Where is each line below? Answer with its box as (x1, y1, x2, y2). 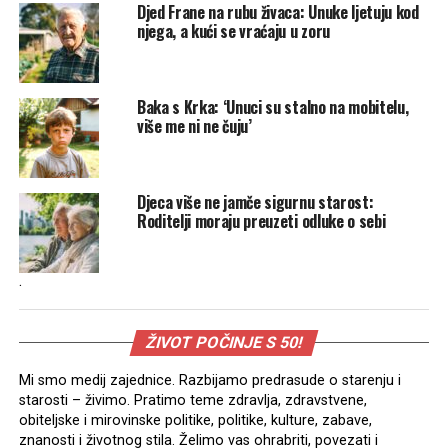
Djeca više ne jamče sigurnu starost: (136, 189, 374, 214)
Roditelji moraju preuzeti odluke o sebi (136, 208, 386, 233)
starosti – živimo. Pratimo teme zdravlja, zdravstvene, (18, 391, 367, 409)
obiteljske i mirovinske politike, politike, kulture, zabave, (18, 411, 372, 429)
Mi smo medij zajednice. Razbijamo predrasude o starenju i (18, 371, 401, 389)
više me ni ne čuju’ (136, 113, 252, 138)
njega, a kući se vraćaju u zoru (136, 18, 330, 43)
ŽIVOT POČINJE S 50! (143, 332, 305, 352)
